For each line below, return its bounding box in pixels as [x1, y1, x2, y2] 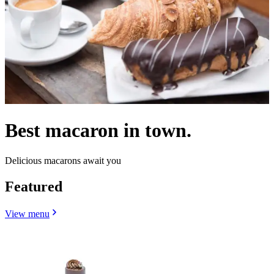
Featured [5, 178, 62, 194]
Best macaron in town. [5, 119, 191, 142]
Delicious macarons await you [5, 155, 121, 166]
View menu [5, 208, 50, 219]
